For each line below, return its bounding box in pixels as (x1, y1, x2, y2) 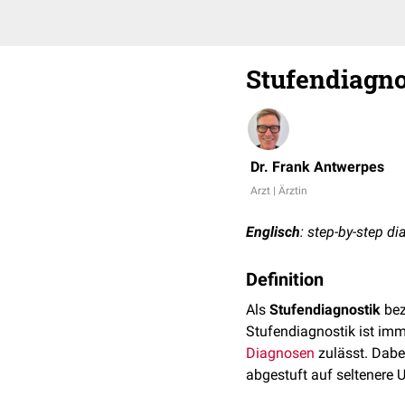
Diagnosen (246, 344, 315, 362)
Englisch (246, 223, 300, 240)
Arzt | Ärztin (250, 184, 307, 197)
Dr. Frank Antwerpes (250, 158, 384, 175)
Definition (246, 268, 324, 290)
